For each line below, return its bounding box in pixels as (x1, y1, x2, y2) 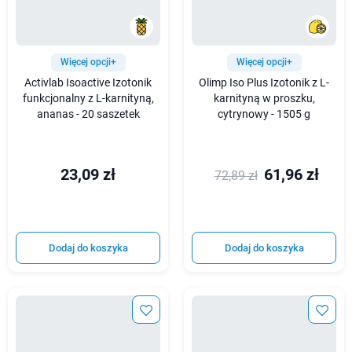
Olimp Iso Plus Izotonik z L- (199, 76, 329, 90)
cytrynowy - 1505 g (218, 108, 310, 122)
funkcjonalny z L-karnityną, (22, 92, 154, 106)
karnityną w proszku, (213, 92, 315, 106)
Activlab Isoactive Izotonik (24, 76, 152, 90)
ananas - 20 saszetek (36, 108, 140, 122)
